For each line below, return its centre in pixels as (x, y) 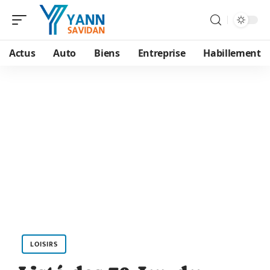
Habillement (232, 53)
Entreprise (162, 53)
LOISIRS (44, 244)
